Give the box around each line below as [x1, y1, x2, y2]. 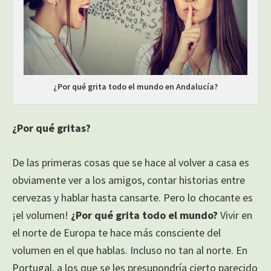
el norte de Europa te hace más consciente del [12, 226, 221, 240]
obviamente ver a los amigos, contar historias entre [12, 173, 245, 188]
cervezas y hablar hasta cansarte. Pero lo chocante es [12, 191, 253, 205]
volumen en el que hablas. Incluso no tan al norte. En [12, 243, 247, 258]
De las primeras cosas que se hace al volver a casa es [12, 155, 249, 170]
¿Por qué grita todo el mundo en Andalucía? [53, 81, 218, 93]
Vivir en [218, 208, 252, 223]
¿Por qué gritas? [12, 121, 91, 135]
